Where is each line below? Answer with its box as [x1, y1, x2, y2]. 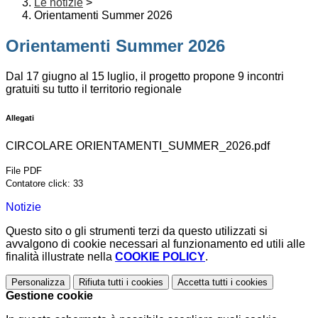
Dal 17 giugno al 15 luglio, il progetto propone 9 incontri [6, 70, 284, 83]
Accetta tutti [177, 277, 228, 288]
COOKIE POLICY [115, 251, 205, 263]
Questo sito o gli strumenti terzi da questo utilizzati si [6, 225, 268, 238]
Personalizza [11, 277, 65, 288]
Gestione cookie [6, 290, 93, 302]
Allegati [6, 114, 34, 123]
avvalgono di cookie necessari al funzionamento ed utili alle [6, 238, 305, 251]
